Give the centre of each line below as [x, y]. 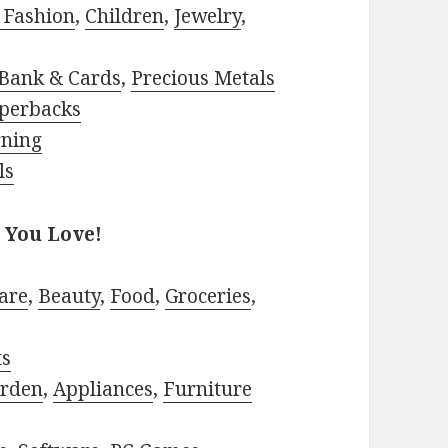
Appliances [103, 389]
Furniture [208, 389]
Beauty [69, 296]
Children [125, 16]
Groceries [208, 296]
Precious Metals [203, 78]
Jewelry [208, 16]
